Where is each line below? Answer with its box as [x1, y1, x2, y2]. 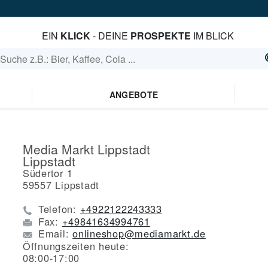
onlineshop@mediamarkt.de [72, 226, 206, 241]
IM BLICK [190, 29, 234, 42]
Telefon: [38, 202, 80, 216]
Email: [38, 226, 73, 241]
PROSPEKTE [130, 29, 191, 42]
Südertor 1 [23, 166, 73, 180]
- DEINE [90, 29, 130, 42]
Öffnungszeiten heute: [23, 239, 129, 254]
